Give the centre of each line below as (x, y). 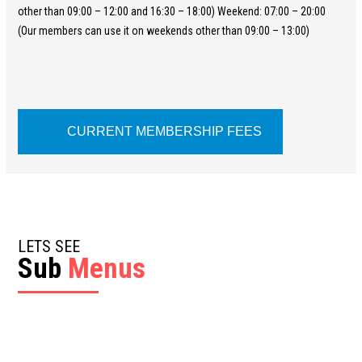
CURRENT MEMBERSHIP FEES (165, 132)
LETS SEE (49, 247)
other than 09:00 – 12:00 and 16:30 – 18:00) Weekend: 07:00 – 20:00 (172, 12)
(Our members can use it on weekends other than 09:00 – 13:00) (164, 31)
